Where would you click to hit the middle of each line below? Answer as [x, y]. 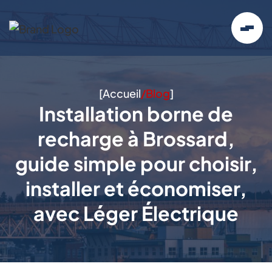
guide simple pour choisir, [136, 163]
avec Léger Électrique [136, 213]
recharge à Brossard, [136, 138]
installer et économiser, [136, 188]
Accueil [121, 93]
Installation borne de [136, 114]
